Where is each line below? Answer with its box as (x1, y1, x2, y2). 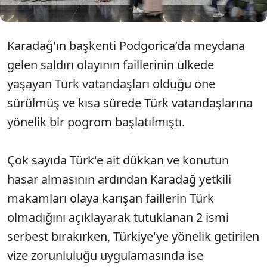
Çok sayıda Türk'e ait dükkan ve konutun (7, 152, 229, 168)
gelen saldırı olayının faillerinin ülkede (7, 57, 214, 73)
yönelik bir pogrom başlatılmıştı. (7, 114, 188, 130)
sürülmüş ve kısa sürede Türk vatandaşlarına (7, 95, 253, 111)
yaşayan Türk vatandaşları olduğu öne (7, 76, 215, 92)
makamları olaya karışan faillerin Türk (7, 190, 214, 206)
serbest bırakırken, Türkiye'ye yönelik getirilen (7, 228, 259, 244)
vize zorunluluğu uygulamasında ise (7, 247, 203, 263)
